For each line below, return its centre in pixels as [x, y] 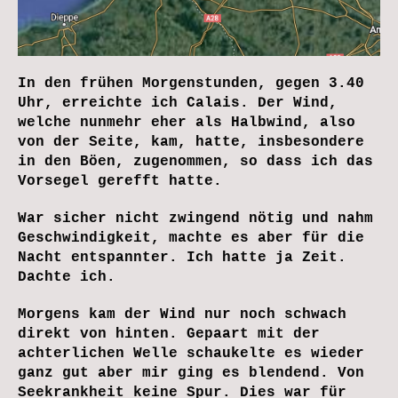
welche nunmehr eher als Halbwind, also [187, 122]
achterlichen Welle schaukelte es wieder [191, 353]
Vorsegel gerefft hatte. [120, 181]
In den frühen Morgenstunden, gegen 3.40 [191, 83]
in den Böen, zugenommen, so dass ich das [195, 161]
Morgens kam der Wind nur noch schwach [182, 314]
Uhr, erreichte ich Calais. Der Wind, [178, 103]
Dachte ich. [67, 277]
